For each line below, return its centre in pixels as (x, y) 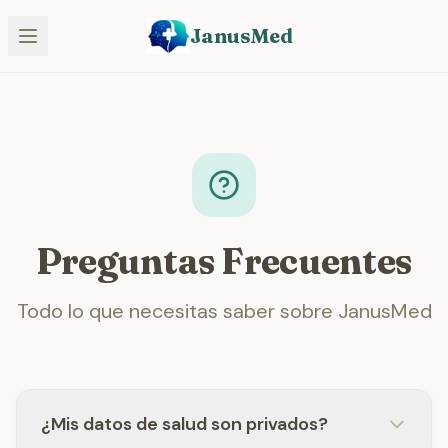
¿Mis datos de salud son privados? (184, 424)
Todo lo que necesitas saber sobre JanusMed (224, 311)
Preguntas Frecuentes (224, 261)
